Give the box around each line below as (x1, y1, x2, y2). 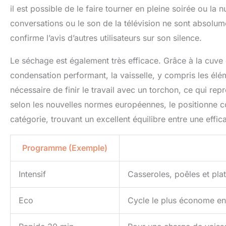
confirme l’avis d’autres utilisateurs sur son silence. (10, 33, 202, 43)
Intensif (19, 169, 46, 180)
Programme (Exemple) (22, 143, 107, 153)
